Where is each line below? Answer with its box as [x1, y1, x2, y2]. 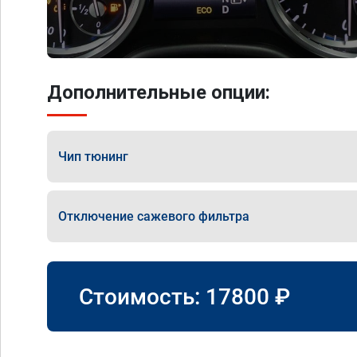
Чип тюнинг [58, 148, 128, 164]
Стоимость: [79, 283, 206, 310]
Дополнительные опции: [47, 81, 270, 104]
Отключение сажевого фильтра [58, 208, 249, 224]
